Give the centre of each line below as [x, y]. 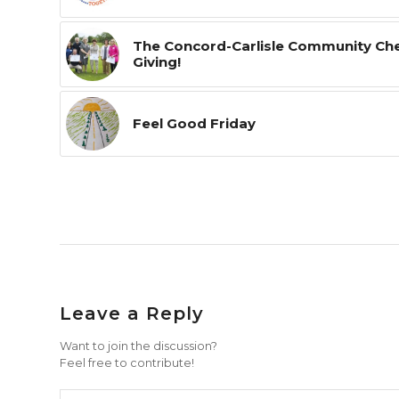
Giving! [157, 61]
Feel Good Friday [194, 123]
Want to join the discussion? [138, 346]
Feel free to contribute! [127, 362]
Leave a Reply [132, 313]
